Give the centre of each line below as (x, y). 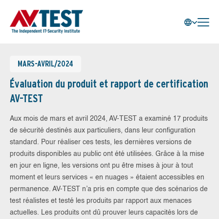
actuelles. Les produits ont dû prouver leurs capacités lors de (104, 213)
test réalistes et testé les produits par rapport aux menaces (101, 201)
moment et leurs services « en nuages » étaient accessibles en (107, 177)
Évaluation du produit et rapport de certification (109, 84)
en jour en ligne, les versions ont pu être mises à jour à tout (101, 166)
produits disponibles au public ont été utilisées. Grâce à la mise (107, 154)
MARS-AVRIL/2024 (45, 64)
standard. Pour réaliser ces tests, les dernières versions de (101, 142)
